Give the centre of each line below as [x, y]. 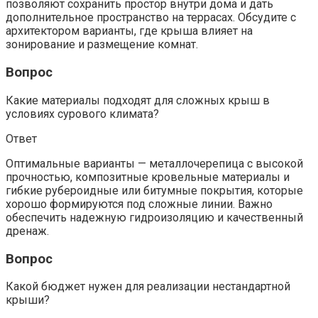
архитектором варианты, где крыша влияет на [129, 31]
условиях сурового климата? [82, 114]
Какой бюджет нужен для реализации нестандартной [148, 287]
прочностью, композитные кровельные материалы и [148, 177]
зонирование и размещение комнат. [102, 45]
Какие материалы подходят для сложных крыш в [138, 100]
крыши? [28, 300]
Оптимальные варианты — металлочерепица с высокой [154, 163]
